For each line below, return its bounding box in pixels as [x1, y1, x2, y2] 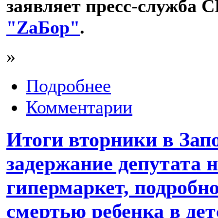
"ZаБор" [6, 17, 80, 38]
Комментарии [26, 97, 132, 118]
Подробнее [26, 75, 111, 96]
